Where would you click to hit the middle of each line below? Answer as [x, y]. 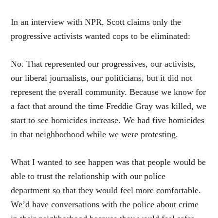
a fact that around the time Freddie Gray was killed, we [109, 106]
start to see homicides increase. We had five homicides [108, 120]
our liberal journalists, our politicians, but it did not [102, 78]
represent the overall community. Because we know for [109, 92]
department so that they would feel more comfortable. [106, 191]
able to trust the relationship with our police [88, 176]
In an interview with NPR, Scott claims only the [96, 22]
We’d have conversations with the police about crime [105, 205]
